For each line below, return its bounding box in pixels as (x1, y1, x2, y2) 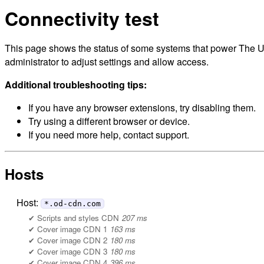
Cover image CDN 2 (37, 234, 107, 246)
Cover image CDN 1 (37, 223, 107, 235)
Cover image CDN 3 (37, 245, 107, 257)
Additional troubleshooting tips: (5, 78, 147, 91)
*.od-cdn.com (44, 199, 101, 208)
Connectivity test (5, 5, 159, 32)
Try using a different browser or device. (28, 114, 190, 128)
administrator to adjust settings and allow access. (5, 55, 209, 68)
